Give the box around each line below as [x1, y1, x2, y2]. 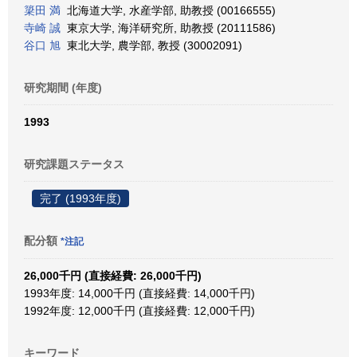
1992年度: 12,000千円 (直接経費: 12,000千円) [24, 304, 255, 317]
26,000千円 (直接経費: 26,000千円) [24, 269, 202, 282]
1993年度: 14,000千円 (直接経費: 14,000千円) [24, 287, 255, 300]
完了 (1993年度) [40, 192, 121, 205]
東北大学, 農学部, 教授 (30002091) [61, 39, 242, 52]
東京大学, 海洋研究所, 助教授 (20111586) [61, 22, 276, 34]
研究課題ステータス [24, 158, 124, 171]
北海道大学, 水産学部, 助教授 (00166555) [61, 4, 276, 17]
